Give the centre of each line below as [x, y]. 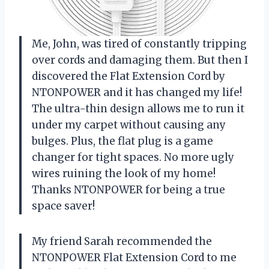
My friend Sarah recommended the [122, 241]
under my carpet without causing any [129, 125]
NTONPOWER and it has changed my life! [137, 92]
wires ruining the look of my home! [124, 173]
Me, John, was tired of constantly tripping [139, 44]
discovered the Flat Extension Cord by [128, 76]
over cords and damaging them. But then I [140, 60]
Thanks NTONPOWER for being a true [128, 189]
